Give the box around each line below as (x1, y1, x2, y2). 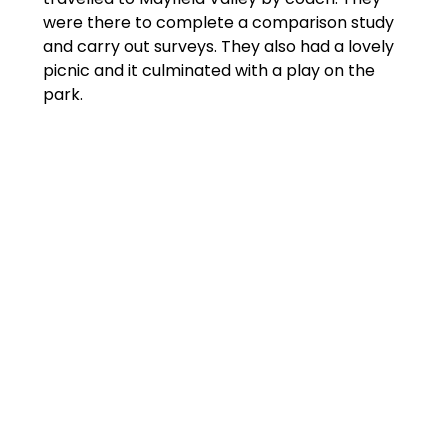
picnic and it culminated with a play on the (42, 59, 375, 83)
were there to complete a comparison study (42, 11, 394, 35)
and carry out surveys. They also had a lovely (42, 35, 394, 59)
